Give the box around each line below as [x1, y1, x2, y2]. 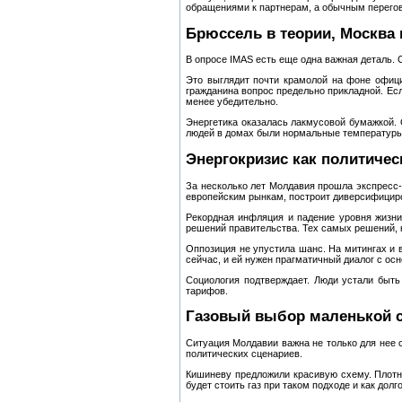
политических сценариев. [186, 347, 302, 359]
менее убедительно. [186, 96, 278, 108]
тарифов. [186, 284, 228, 296]
